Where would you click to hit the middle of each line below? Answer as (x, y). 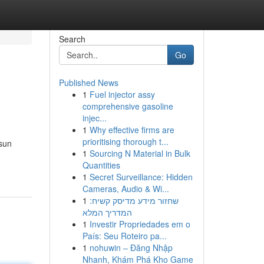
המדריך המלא (107, 212)
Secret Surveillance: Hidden (141, 177)
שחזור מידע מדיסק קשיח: (134, 200)
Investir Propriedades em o (140, 224)
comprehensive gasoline (128, 106)
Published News (88, 82)
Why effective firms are (132, 130)
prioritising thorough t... (125, 141)
